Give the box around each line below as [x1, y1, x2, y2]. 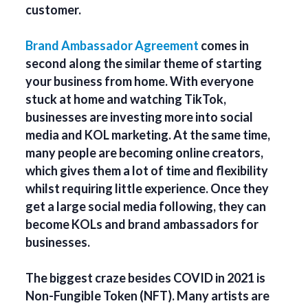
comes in [199, 38, 250, 54]
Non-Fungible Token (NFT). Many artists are [25, 288, 270, 304]
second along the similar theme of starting [25, 56, 263, 71]
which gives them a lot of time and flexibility [25, 163, 269, 179]
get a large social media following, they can [25, 199, 267, 214]
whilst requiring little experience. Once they [25, 181, 269, 197]
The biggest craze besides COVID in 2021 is [25, 270, 266, 286]
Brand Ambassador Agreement [25, 38, 199, 54]
